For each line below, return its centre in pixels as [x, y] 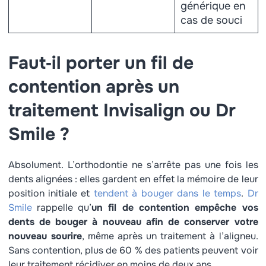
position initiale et [51, 193]
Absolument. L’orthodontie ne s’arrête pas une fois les [133, 165]
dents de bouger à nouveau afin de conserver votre [133, 222]
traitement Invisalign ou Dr [122, 110]
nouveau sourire [45, 236]
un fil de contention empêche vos [175, 208]
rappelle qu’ [62, 208]
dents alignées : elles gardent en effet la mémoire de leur [133, 179]
